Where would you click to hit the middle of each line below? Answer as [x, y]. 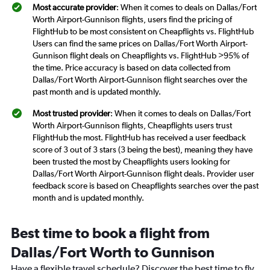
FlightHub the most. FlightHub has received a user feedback [139, 138]
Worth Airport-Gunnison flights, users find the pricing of [132, 20]
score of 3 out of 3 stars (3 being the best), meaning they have [143, 150]
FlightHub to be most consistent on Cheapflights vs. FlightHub [143, 32]
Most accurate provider [74, 8]
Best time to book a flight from [110, 233]
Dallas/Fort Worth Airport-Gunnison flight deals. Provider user [143, 174]
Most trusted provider [71, 114]
